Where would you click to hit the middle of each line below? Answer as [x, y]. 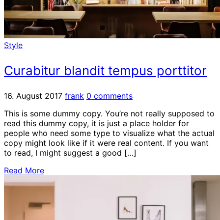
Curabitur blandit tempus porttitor [105, 70]
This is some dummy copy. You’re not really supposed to [109, 113]
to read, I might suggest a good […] [70, 152]
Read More [24, 170]
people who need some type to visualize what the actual [109, 133]
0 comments [110, 96]
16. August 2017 [33, 96]
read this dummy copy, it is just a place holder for [96, 123]
